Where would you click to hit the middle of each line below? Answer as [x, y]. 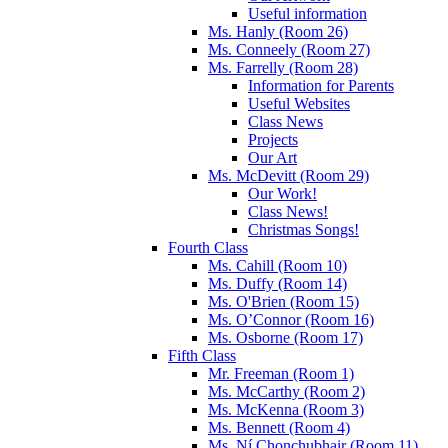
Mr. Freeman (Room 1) [281, 373]
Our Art [272, 157]
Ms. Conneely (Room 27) [289, 49]
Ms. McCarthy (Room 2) [286, 391]
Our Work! [282, 193]
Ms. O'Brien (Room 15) [283, 301]
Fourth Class [208, 247]
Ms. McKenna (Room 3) [286, 409]
